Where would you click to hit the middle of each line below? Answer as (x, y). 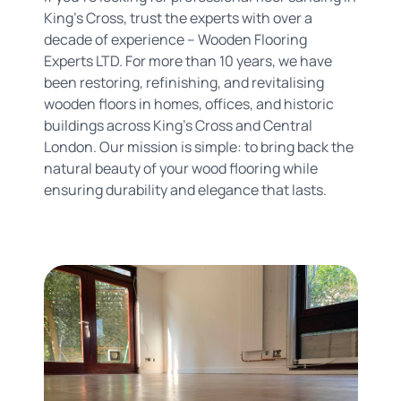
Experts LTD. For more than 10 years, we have (188, 61)
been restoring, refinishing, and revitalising (183, 82)
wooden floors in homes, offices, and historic (188, 104)
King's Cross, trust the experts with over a (178, 18)
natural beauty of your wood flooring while (180, 168)
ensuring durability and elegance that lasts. (185, 190)
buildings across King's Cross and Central (178, 125)
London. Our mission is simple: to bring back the (198, 147)
